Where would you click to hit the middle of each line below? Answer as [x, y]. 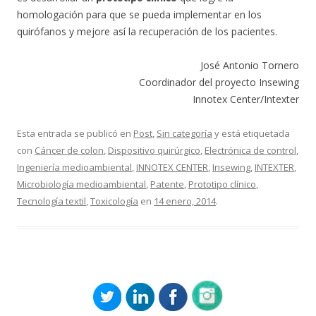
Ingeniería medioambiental [74, 167]
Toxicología [114, 201]
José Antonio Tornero [250, 65]
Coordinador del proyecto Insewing [219, 82]
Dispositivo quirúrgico [154, 150]
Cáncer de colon [69, 150]
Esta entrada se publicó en [75, 133]
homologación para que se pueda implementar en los [139, 14]
